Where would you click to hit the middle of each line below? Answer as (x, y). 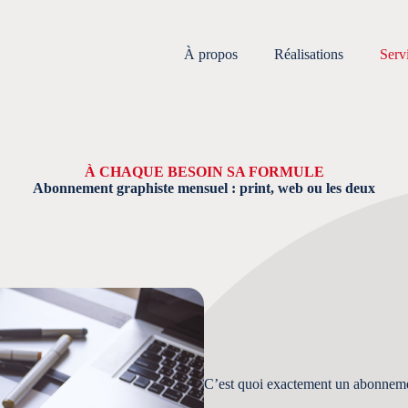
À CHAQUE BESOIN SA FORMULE (204, 172)
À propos (210, 54)
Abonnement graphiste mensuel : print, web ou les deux (204, 188)
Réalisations (308, 54)
